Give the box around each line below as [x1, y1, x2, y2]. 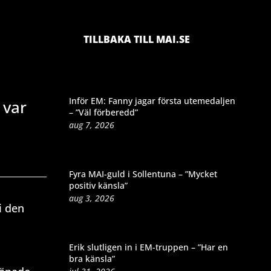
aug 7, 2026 [68, 119, 114, 131]
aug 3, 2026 [68, 192, 114, 204]
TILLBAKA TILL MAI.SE [83, 32, 190, 46]
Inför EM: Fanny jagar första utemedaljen [68, 94, 235, 106]
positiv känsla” [68, 179, 128, 191]
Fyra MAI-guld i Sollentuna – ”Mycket [68, 168, 217, 180]
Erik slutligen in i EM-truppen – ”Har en [68, 241, 228, 253]
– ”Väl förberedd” [68, 106, 138, 118]
